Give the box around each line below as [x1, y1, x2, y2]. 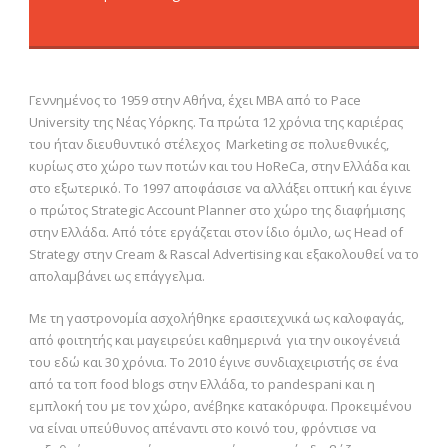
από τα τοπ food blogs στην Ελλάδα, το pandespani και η [29, 375, 375, 394]
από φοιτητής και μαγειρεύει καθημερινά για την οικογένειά [29, 331, 400, 350]
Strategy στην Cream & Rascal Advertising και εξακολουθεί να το [29, 245, 419, 264]
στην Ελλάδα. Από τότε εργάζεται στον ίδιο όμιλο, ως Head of [29, 223, 403, 242]
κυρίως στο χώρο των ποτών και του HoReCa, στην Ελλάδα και [29, 157, 410, 176]
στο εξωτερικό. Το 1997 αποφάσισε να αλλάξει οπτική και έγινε [29, 179, 412, 198]
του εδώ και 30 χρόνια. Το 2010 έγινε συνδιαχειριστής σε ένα [29, 353, 398, 372]
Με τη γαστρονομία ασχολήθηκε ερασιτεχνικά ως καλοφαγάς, [29, 309, 404, 328]
